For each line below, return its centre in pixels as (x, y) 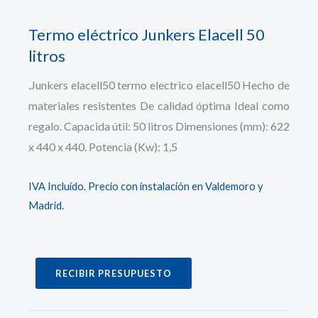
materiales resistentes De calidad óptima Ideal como (159, 106)
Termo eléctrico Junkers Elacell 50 (147, 35)
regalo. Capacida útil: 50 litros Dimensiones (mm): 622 (159, 126)
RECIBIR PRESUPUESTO (114, 273)
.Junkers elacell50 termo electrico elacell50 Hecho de (159, 85)
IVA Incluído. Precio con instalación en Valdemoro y (146, 187)
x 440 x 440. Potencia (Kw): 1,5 (103, 147)
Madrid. (46, 206)
